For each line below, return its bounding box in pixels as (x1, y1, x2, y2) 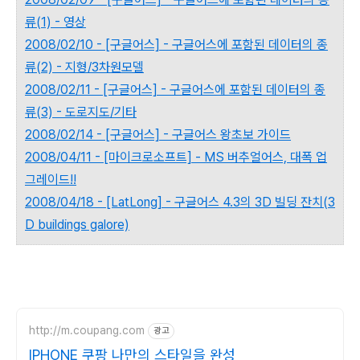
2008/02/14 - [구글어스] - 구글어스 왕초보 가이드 (25, 126, 291, 142)
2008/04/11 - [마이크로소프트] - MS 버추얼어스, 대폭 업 (25, 149, 327, 165)
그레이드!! (25, 171, 76, 187)
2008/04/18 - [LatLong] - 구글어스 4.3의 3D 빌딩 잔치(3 (25, 194, 335, 210)
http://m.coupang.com (29, 324, 145, 337)
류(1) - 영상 (25, 14, 86, 30)
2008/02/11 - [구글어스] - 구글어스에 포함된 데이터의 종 (25, 81, 325, 97)
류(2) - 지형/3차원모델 (25, 59, 144, 75)
